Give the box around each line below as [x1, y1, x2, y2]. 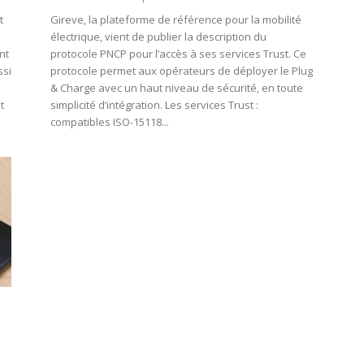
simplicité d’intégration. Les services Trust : [50, 97, 258, 113]
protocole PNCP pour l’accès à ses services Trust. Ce [50, 46, 306, 62]
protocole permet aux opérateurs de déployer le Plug [50, 63, 313, 79]
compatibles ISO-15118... [50, 115, 169, 130]
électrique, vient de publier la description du [50, 29, 266, 45]
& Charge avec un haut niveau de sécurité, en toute [50, 80, 303, 96]
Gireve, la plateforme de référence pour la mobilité [50, 12, 301, 28]
